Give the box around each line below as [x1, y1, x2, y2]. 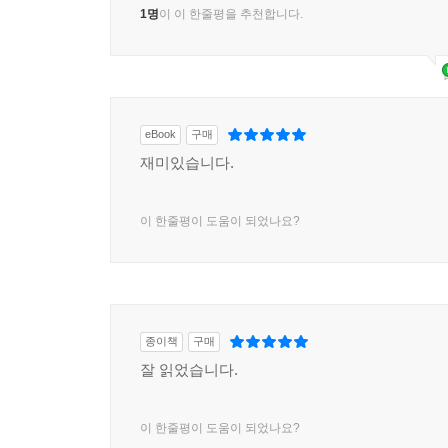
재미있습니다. [140, 153, 234, 171]
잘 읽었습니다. [140, 360, 238, 378]
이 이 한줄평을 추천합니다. [159, 6, 303, 21]
